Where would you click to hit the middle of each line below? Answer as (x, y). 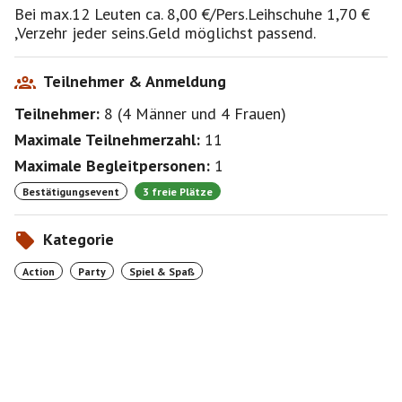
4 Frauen (251, 114)
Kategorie (79, 239)
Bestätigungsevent (71, 191)
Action (39, 271)
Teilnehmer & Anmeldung (135, 81)
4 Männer (154, 114)
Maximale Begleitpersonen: (112, 166)
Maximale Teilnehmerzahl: (107, 140)
